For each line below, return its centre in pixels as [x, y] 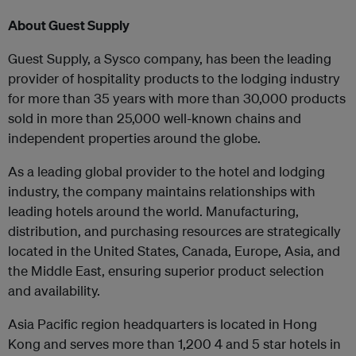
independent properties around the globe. [134, 138]
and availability [52, 290]
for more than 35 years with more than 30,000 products [177, 98]
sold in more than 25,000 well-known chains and [155, 118]
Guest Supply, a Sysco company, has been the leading [170, 58]
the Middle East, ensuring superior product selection [166, 271]
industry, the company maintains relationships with [162, 191]
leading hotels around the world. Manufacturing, [153, 211]
